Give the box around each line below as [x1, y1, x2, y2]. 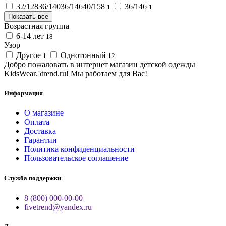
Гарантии [24, 136, 57, 145]
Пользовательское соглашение [24, 154, 128, 163]
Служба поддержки [4, 174, 61, 182]
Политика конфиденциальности [24, 145, 135, 154]
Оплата [24, 118, 49, 127]
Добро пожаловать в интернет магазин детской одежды [4, 60, 195, 69]
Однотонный [59, 50, 108, 60]
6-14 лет [14, 31, 46, 40]
